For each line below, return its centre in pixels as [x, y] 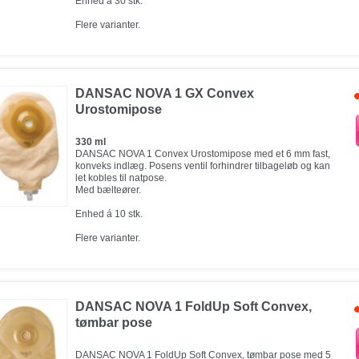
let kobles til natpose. [121, 178]
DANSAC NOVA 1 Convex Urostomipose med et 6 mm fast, [203, 154]
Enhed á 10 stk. [109, 214]
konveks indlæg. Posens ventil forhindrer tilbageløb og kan [203, 166]
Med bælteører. [108, 190]
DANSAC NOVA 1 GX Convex [165, 93]
